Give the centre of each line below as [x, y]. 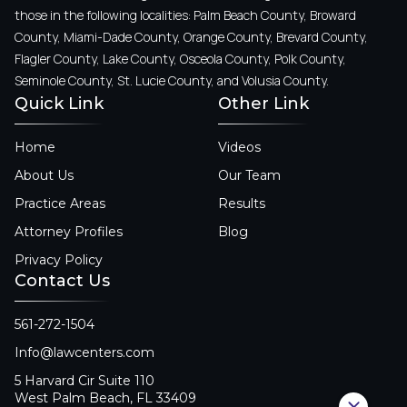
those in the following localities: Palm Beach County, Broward [185, 15]
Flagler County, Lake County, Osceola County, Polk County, [180, 59]
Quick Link [59, 104]
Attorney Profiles [69, 232]
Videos [239, 147]
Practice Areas [60, 203]
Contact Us [62, 281]
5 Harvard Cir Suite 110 [84, 381]
